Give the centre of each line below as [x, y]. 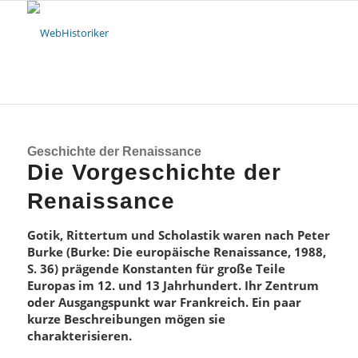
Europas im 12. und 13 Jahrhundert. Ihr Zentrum [173, 285]
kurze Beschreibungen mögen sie [126, 319]
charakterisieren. [79, 336]
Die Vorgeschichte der [154, 172]
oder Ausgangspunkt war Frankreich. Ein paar [164, 302]
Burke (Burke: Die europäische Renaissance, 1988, [176, 252]
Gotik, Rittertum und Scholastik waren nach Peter [178, 235]
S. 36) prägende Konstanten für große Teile [156, 268]
